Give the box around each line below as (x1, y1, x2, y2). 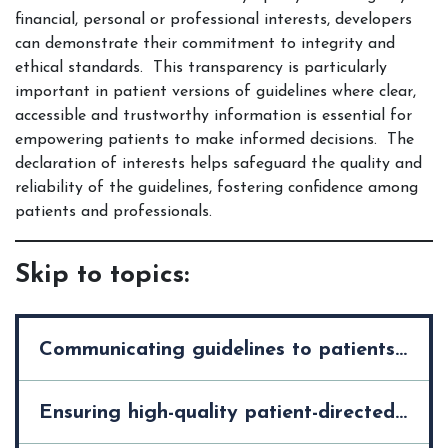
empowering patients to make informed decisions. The (15, 132, 414, 148)
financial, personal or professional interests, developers (15, 12, 412, 28)
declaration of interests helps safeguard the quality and (15, 156, 422, 172)
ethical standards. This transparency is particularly (15, 60, 387, 76)
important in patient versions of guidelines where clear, (15, 84, 416, 100)
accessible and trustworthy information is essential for (15, 108, 412, 124)
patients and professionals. (15, 204, 217, 220)
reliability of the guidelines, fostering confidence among (15, 180, 418, 196)
